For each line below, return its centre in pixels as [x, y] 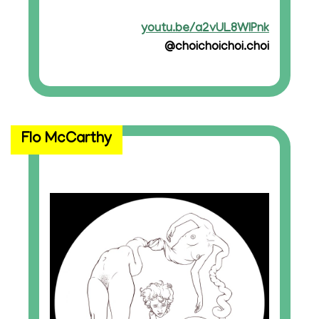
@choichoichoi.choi [217, 47]
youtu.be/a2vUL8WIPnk [205, 28]
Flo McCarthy [67, 140]
